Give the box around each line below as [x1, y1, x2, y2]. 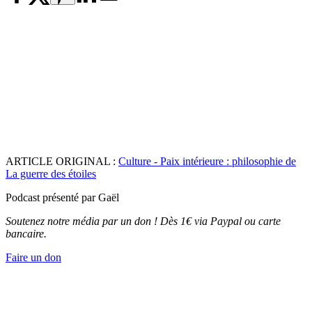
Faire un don [6, 251, 61, 264]
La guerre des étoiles [6, 168, 96, 180]
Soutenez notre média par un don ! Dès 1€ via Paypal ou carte [6, 215, 281, 228]
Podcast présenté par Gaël [6, 192, 119, 204]
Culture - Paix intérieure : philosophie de [118, 155, 296, 168]
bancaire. [6, 228, 47, 240]
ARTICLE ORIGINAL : [6, 155, 118, 168]
